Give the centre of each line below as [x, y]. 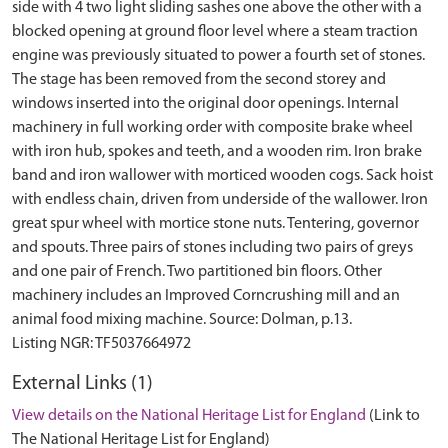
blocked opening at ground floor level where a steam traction [215, 32]
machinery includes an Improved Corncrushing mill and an [206, 296]
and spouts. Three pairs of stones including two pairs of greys [212, 248]
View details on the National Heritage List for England [189, 416]
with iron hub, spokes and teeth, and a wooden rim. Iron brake [217, 152]
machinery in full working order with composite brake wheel [212, 128]
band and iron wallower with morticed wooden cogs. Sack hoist [222, 176]
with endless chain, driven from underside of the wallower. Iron [220, 200]
